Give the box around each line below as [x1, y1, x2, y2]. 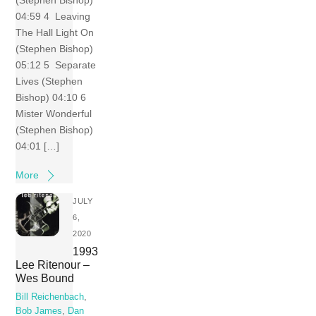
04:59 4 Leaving [16, 10, 91, 22]
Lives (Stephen [16, 75, 83, 87]
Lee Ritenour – [16, 258, 90, 272]
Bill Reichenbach [16, 291, 85, 302]
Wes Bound [16, 272, 75, 285]
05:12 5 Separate [16, 59, 97, 71]
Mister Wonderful [16, 107, 92, 119]
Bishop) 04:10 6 [16, 91, 90, 103]
